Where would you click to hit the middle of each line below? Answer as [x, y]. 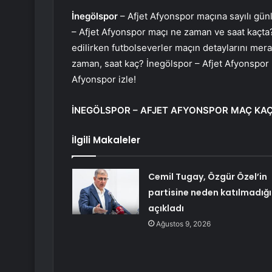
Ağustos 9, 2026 [183, 224]
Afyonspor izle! [104, 80]
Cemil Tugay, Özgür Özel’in [207, 177]
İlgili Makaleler [106, 140]
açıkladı [166, 209]
